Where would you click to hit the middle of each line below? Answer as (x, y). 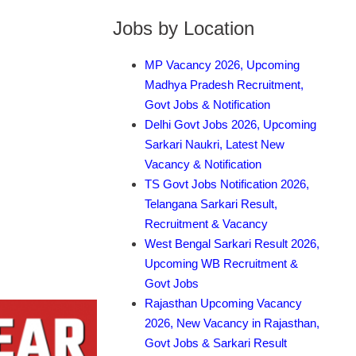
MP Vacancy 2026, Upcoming (222, 64)
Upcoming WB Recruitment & (221, 263)
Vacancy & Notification (203, 164)
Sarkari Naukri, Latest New (215, 144)
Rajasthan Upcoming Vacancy (223, 303)
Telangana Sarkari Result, (211, 203)
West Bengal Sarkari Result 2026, (232, 243)
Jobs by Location (184, 28)
